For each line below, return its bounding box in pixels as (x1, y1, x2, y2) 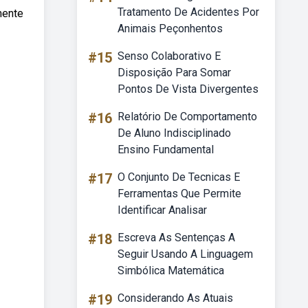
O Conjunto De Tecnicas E (118, 170, 240, 184)
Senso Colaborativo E (118, 49, 221, 63)
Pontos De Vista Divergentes (118, 82, 258, 96)
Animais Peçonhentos (118, 22, 223, 35)
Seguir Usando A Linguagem (118, 247, 253, 261)
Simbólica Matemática (118, 264, 224, 277)
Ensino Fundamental (118, 143, 214, 156)
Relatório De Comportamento (118, 110, 257, 123)
